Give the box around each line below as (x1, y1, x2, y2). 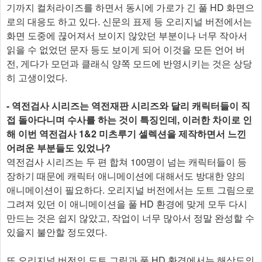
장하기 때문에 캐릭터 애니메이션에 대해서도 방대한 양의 (6, 169, 245, 183)
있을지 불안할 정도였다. (6, 225, 107, 239)
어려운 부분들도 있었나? (6, 141, 111, 155)
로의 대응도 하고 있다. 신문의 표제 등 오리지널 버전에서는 (6, 15, 252, 29)
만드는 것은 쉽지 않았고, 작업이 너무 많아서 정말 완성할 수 (6, 211, 254, 225)
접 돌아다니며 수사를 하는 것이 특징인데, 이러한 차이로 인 (6, 113, 252, 127)
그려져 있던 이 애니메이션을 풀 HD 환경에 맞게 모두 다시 (6, 197, 247, 211)
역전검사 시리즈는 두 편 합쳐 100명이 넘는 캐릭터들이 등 (6, 155, 247, 169)
